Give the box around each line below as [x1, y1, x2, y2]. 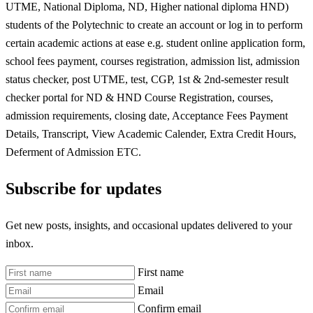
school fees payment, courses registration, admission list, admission [6, 54, 300, 67]
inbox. [6, 237, 34, 249]
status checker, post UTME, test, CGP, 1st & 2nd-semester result [6, 73, 289, 85]
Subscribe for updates [6, 180, 161, 198]
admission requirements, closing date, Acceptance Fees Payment [6, 109, 288, 122]
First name [138, 266, 184, 279]
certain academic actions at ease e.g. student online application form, [6, 36, 305, 49]
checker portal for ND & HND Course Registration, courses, [6, 91, 273, 103]
